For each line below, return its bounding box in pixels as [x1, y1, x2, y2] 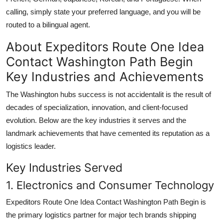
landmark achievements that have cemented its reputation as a [6, 128, 210, 137]
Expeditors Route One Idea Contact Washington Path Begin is [6, 197, 206, 206]
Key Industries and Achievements [6, 69, 204, 84]
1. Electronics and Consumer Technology [6, 178, 214, 192]
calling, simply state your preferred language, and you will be [6, 7, 201, 16]
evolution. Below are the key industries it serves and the [6, 115, 186, 124]
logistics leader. [6, 141, 56, 150]
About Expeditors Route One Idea [6, 39, 204, 54]
